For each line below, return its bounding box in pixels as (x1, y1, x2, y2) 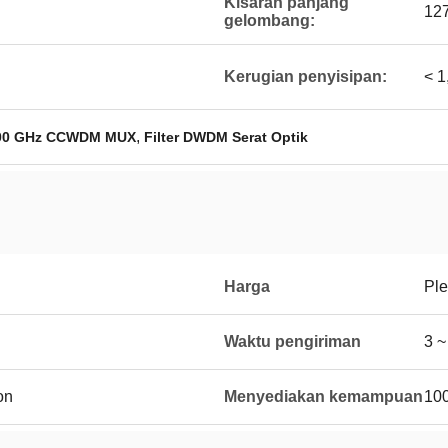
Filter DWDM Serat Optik (144, 129, 308, 145)
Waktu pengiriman (224, 333, 361, 350)
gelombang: (224, 12, 315, 29)
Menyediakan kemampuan (224, 388, 423, 405)
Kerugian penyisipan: (224, 68, 387, 85)
